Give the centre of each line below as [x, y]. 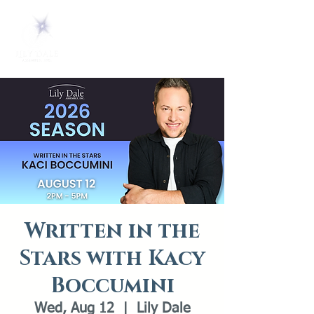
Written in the [112, 231]
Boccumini [112, 286]
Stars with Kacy [112, 259]
